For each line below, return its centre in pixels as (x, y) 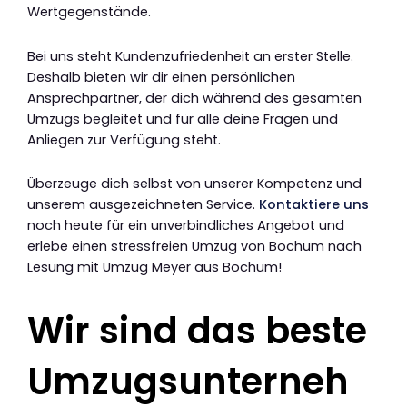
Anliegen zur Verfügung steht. (124, 139)
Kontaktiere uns (314, 205)
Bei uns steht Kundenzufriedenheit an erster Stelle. (190, 56)
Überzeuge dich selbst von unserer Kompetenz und (194, 184)
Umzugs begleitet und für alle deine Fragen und (183, 119)
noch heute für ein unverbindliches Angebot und (186, 226)
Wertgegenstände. (89, 12)
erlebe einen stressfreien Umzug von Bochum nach (194, 247)
